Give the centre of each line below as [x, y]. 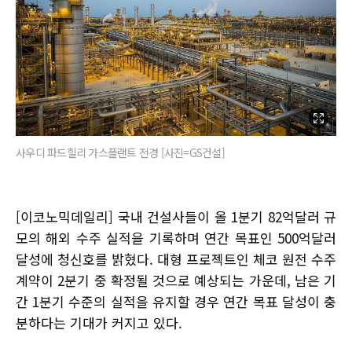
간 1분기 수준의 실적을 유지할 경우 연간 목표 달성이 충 [176, 301]
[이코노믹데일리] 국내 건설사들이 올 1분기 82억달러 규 [176, 216]
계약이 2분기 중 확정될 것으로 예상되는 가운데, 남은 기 [176, 280]
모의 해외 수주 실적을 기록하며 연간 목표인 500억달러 [176, 237]
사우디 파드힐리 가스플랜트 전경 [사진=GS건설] [120, 152]
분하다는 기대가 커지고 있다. [99, 322]
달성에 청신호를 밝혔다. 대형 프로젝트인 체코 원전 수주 [176, 258]
